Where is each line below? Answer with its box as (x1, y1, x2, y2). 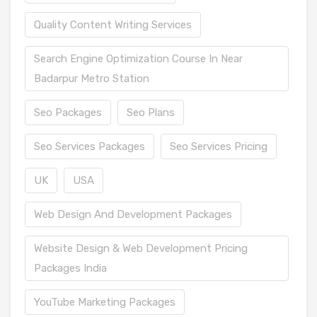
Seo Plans (127, 105, 175, 119)
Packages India (34, 261, 107, 275)
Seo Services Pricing (170, 139, 267, 153)
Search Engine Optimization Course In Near (34, 52, 243, 65)
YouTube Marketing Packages (34, 295, 175, 309)
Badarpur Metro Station (34, 71, 149, 85)
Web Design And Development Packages (34, 207, 232, 221)
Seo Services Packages (34, 139, 145, 153)
